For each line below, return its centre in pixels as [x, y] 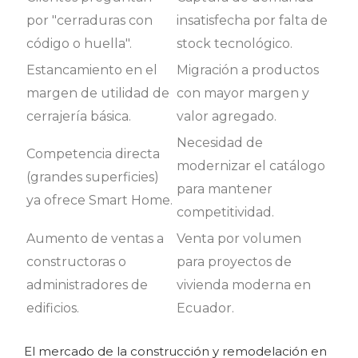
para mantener [225, 189]
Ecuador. [205, 308]
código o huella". [79, 44]
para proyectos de [234, 262]
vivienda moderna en [244, 285]
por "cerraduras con [89, 21]
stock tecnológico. [235, 44]
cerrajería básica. [79, 117]
